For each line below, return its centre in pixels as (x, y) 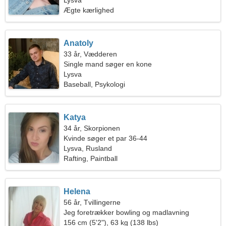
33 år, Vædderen (91, 54)
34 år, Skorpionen (92, 128)
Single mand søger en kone (108, 64)
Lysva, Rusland (88, 148)
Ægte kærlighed (89, 10)
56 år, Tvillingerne (92, 202)
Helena (77, 191)
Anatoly (79, 43)
